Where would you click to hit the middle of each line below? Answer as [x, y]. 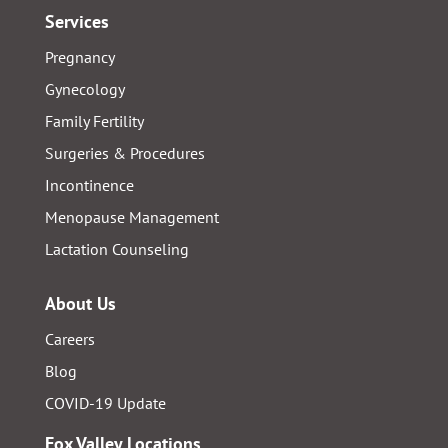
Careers [69, 338]
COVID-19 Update [105, 402]
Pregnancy [79, 56]
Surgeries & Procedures [124, 152]
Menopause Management [131, 216]
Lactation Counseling [116, 248]
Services [76, 21]
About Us [80, 303]
